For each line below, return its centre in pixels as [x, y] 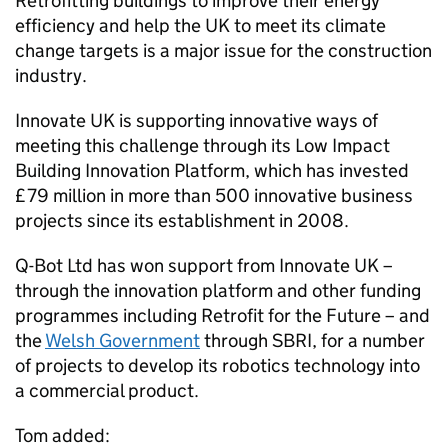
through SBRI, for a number [312, 340]
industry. [51, 75]
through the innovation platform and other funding [218, 290]
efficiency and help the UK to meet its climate [200, 25]
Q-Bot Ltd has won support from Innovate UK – [204, 265]
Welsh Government [122, 340]
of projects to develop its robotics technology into [217, 365]
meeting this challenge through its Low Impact [202, 145]
